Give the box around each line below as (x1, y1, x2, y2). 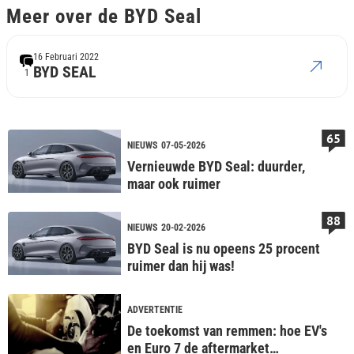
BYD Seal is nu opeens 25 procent (126, 240, 320, 257)
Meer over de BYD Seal (6, 4, 201, 28)
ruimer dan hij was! (126, 258, 235, 274)
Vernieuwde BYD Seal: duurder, (126, 158, 305, 175)
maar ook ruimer (126, 175, 220, 192)
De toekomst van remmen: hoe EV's (126, 322, 327, 339)
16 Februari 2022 (33, 51, 99, 62)
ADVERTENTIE (126, 303, 183, 315)
